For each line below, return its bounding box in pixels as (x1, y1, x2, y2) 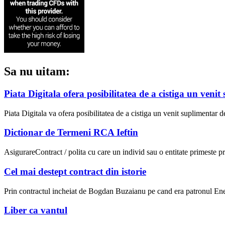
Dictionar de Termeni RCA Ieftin (4, 127, 138, 138)
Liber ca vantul (4, 205, 67, 216)
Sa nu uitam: (4, 65, 70, 78)
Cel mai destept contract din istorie (4, 166, 146, 177)
